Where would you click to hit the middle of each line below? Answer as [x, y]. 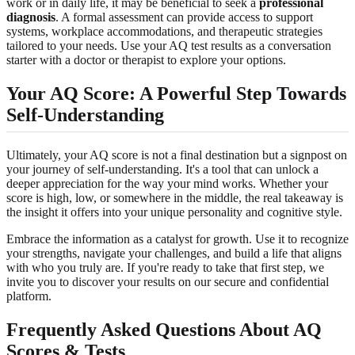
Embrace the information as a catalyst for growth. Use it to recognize [177, 239]
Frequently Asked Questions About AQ [164, 329]
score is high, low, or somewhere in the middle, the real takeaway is [175, 198]
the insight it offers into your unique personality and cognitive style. [174, 212]
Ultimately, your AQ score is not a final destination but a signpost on [177, 155]
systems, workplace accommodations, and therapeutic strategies [164, 31]
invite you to [39, 282]
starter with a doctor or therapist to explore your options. [146, 60]
